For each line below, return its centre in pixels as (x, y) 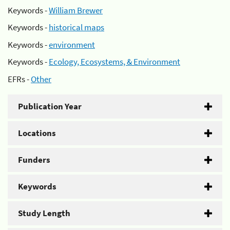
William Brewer (76, 10)
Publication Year (50, 106)
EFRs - (19, 79)
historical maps (76, 27)
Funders (34, 159)
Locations (37, 133)
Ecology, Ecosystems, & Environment (114, 62)
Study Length (44, 213)
